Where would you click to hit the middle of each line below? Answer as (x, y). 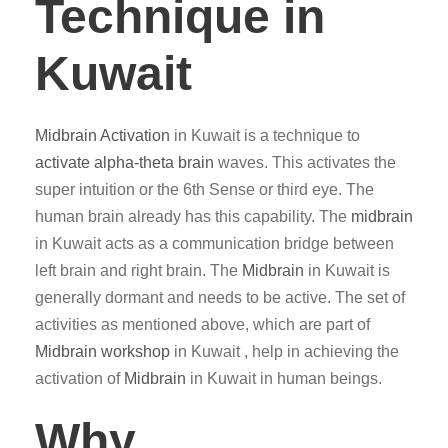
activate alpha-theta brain (124, 162)
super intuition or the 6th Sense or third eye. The (204, 189)
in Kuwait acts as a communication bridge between (214, 243)
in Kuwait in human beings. (284, 378)
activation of (79, 378)
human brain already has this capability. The (193, 216)
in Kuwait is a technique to (265, 135)
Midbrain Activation (102, 135)
